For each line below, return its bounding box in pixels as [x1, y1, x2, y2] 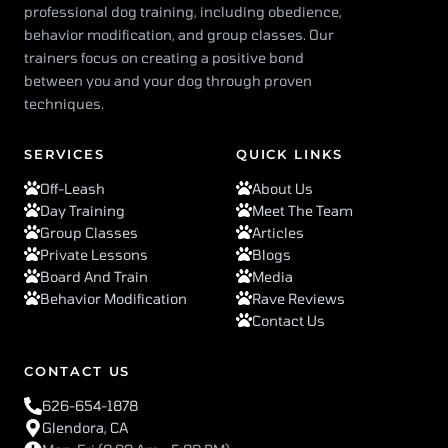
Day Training [40, 202, 125, 220]
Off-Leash [40, 180, 105, 198]
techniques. [24, 95, 104, 113]
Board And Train [40, 268, 148, 286]
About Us [252, 180, 313, 198]
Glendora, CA [42, 419, 128, 437]
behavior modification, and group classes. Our [24, 26, 334, 44]
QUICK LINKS [236, 146, 344, 163]
